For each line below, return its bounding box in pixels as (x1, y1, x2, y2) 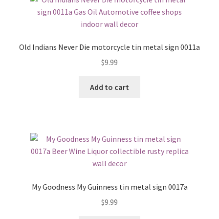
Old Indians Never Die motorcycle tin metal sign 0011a (19, 42, 200, 52)
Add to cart (90, 82, 129, 92)
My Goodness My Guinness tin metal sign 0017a (31, 182, 188, 192)
